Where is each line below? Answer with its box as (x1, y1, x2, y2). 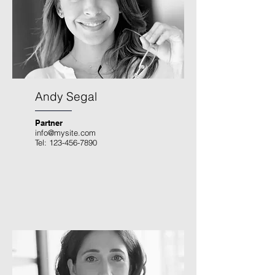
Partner (35, 118, 63, 128)
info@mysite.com (35, 128, 96, 137)
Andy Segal (35, 89, 97, 104)
